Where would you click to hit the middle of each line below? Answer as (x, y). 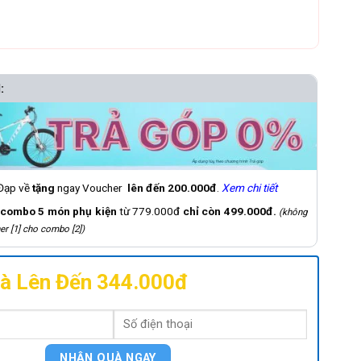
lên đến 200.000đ (164, 188)
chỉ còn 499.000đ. (224, 212)
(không (286, 212)
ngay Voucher (84, 188)
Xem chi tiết (245, 188)
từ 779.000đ (144, 212)
